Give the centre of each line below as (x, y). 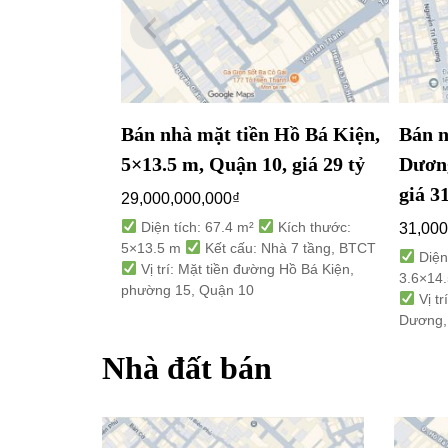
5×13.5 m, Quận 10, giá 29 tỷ (243, 163)
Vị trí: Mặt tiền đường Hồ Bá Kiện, (246, 268)
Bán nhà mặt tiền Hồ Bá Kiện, (251, 133)
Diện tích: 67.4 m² (198, 226)
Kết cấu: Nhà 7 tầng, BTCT (289, 247)
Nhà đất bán (187, 367)
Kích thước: (313, 226)
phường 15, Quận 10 (188, 289)
